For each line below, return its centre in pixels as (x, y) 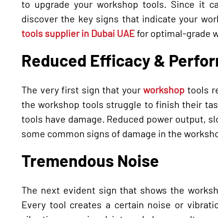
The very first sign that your (82, 89)
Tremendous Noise (90, 160)
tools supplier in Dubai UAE (79, 33)
